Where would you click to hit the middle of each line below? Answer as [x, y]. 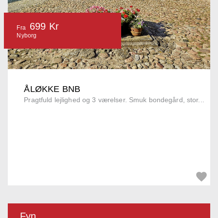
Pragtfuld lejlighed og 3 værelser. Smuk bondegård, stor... [114, 100]
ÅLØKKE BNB [52, 89]
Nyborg [27, 36]
